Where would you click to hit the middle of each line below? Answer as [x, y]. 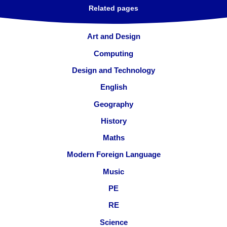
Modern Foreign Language [113, 155]
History [113, 121]
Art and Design [113, 36]
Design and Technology [113, 70]
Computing [113, 53]
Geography [113, 104]
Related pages [113, 9]
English [113, 87]
